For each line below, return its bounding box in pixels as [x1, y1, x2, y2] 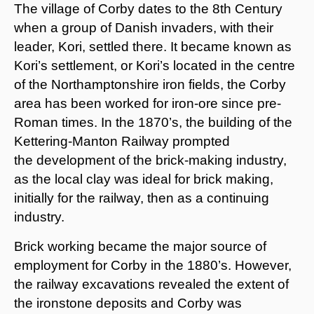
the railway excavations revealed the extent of [14, 276, 289, 292]
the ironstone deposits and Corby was [14, 295, 242, 310]
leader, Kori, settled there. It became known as [14, 39, 292, 54]
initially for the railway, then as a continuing [14, 190, 269, 205]
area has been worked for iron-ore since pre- [14, 95, 281, 111]
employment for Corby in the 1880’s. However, [14, 257, 292, 273]
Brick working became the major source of [14, 238, 266, 254]
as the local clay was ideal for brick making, [14, 171, 273, 186]
